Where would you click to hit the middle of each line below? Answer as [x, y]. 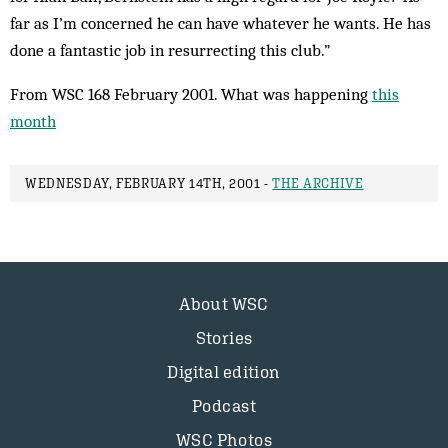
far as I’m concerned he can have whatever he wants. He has [220, 23]
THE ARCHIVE [318, 183]
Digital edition [224, 372]
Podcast [224, 406]
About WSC [224, 304]
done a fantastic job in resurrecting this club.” [170, 50]
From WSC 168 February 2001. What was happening [191, 94]
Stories [224, 338]
